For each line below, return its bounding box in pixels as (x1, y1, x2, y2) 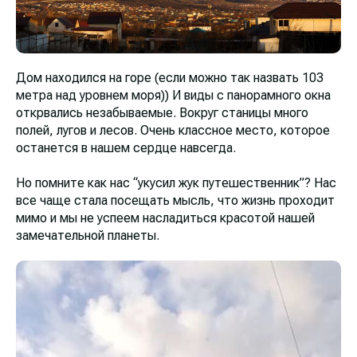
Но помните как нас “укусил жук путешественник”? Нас (16, 175, 336, 191)
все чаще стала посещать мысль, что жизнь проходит (16, 193, 335, 209)
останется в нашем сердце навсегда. (16, 140, 236, 156)
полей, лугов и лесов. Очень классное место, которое (16, 123, 330, 139)
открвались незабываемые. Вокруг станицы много (16, 105, 308, 121)
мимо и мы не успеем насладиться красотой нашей (16, 210, 315, 226)
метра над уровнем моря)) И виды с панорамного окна (16, 88, 331, 104)
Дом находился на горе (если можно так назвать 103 (16, 70, 324, 86)
